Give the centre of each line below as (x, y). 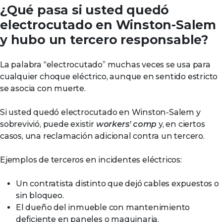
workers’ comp (126, 124)
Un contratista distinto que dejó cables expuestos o (117, 184)
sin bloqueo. (40, 195)
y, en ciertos (181, 124)
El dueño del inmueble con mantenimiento (103, 207)
